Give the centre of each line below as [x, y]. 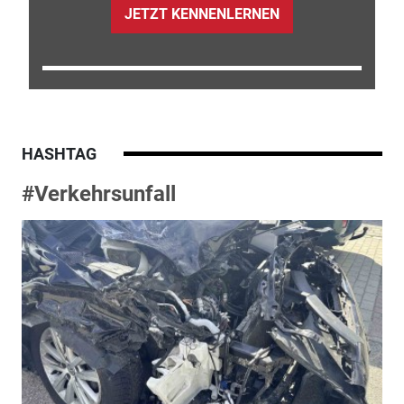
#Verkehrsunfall [98, 193]
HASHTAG [59, 153]
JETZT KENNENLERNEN [202, 14]
